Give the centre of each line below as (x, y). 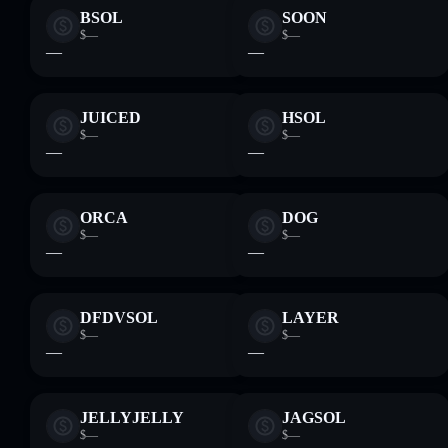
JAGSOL (314, 417)
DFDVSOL (119, 317)
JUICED (110, 117)
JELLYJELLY (132, 417)
